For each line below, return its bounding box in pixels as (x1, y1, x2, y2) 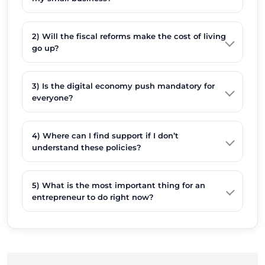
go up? (32, 43, 59, 53)
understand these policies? (32, 142, 141, 152)
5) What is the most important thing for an (32, 180, 205, 190)
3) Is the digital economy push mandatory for (32, 80, 215, 91)
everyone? (32, 92, 73, 102)
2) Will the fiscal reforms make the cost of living (32, 31, 226, 41)
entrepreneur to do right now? (32, 192, 154, 202)
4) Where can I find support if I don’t (32, 130, 179, 140)
